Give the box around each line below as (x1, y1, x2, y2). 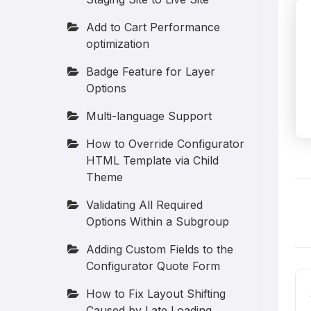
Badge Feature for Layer (86, 65, 216, 78)
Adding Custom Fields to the (86, 242, 234, 256)
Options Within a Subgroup (86, 215, 230, 228)
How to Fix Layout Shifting (86, 287, 226, 301)
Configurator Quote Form (86, 259, 221, 273)
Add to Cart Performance (86, 20, 221, 34)
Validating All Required (86, 198, 203, 212)
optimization (86, 37, 150, 51)
